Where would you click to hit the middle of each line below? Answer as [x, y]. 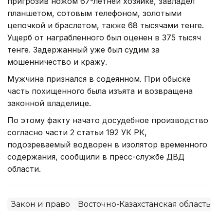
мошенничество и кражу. [57, 62]
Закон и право [41, 204]
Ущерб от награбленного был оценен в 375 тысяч [104, 37]
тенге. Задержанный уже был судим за [83, 49]
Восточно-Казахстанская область [144, 204]
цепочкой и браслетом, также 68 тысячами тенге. [106, 25]
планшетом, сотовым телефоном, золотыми [94, 13]
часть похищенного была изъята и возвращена [100, 91]
